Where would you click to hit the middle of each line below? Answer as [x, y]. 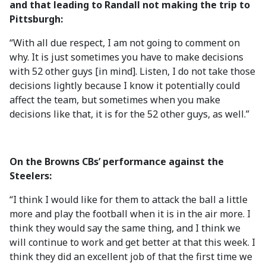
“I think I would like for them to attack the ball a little [129, 199]
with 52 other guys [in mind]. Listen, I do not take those [132, 71]
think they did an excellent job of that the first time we [131, 256]
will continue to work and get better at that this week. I [132, 242]
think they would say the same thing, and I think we [125, 228]
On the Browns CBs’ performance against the [117, 161]
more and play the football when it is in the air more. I [130, 214]
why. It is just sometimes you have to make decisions [126, 57]
